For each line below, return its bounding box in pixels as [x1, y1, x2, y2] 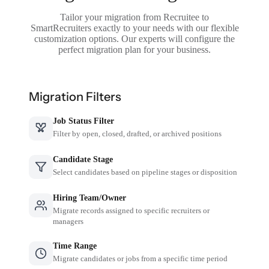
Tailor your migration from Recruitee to [60, 11, 209, 22]
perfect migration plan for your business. [58, 44, 211, 55]
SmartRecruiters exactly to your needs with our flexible [30, 22, 239, 33]
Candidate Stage [53, 154, 113, 164]
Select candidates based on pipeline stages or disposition [53, 167, 238, 177]
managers [53, 216, 84, 226]
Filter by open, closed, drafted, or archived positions [53, 128, 222, 138]
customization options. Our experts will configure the [34, 33, 235, 44]
